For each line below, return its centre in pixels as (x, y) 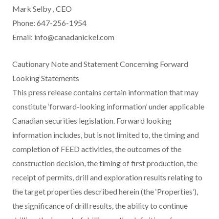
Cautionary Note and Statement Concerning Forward (100, 64)
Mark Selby (33, 8)
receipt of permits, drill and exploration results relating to (107, 177)
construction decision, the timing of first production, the (105, 163)
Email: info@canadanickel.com (63, 37)
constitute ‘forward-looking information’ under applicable (108, 106)
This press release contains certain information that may (105, 92)
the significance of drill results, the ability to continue (100, 205)
